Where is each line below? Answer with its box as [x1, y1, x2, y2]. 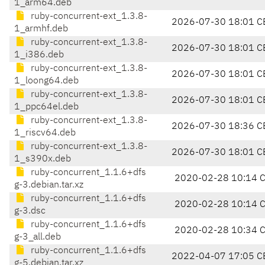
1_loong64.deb [14, 76, 79, 86]
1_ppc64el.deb [14, 102, 79, 112]
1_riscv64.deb [14, 128, 76, 138]
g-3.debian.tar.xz [14, 180, 83, 190]
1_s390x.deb [14, 154, 71, 164]
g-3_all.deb [14, 232, 61, 243]
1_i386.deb [14, 50, 64, 60]
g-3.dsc [14, 206, 46, 216]
